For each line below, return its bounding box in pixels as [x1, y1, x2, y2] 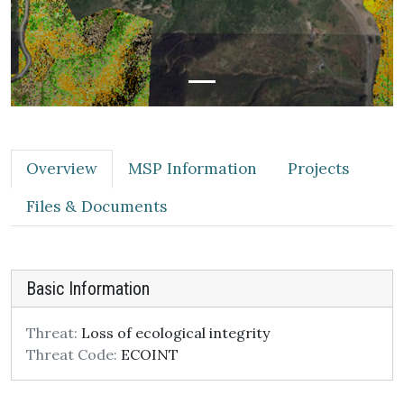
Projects [288, 159, 349, 179]
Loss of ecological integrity [78, 324, 270, 342]
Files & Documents [26, 197, 167, 216]
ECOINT [117, 345, 179, 363]
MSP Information [128, 159, 257, 179]
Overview [26, 159, 97, 179]
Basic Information [26, 278, 150, 299]
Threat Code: [26, 345, 117, 363]
